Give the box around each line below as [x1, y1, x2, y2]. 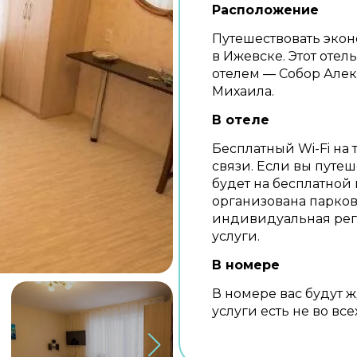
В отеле [212, 112, 269, 127]
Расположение [212, 2, 319, 18]
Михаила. [212, 84, 274, 99]
